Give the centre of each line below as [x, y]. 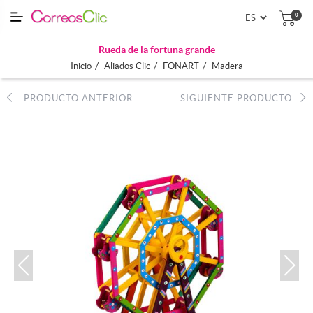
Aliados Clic [127, 66]
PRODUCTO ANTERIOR [73, 98]
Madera [227, 66]
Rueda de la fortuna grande [156, 49]
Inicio [81, 66]
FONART [181, 66]
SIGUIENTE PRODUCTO [240, 98]
